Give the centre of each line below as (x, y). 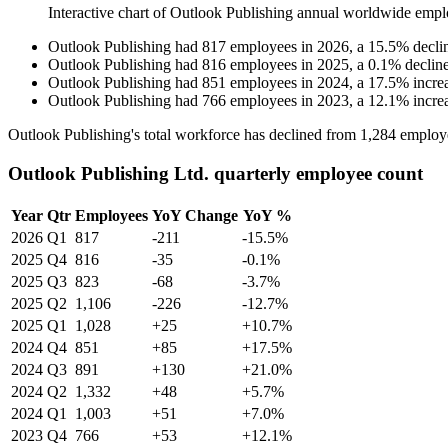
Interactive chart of (109, 13)
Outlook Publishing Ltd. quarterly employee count (215, 173)
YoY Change (195, 215)
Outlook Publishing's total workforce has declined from (184, 135)
